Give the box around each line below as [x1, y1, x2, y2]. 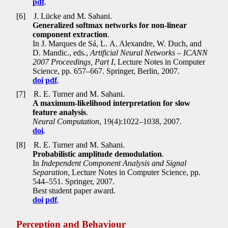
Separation [33, 167, 68, 177]
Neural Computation [33, 117, 100, 126]
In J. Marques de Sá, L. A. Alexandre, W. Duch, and [33, 39, 202, 48]
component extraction [33, 30, 108, 39]
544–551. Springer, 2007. [33, 177, 115, 186]
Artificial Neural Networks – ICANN [90, 48, 208, 57]
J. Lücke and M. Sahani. [32, 11, 112, 20]
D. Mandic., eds [33, 48, 84, 57]
